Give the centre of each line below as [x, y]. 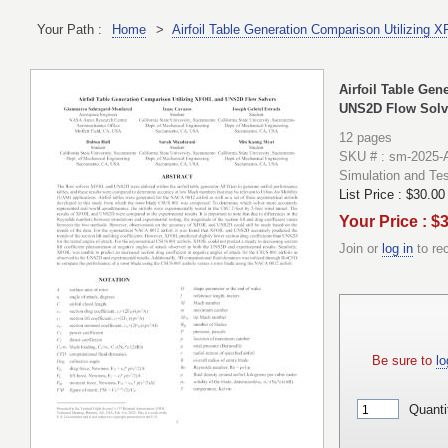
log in [397, 249]
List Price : [372, 195]
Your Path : [69, 29]
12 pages [365, 138]
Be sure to [404, 361]
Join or [360, 249]
